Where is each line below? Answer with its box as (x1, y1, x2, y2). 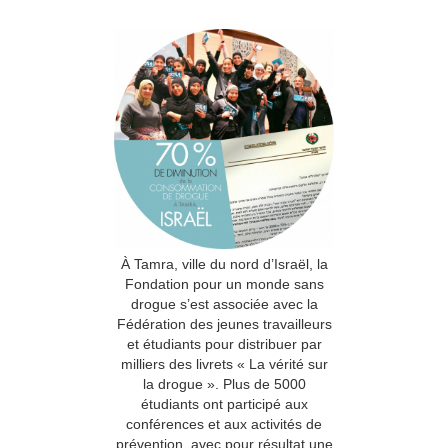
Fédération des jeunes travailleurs (116, 315, 332, 332)
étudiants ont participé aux (140, 395, 308, 412)
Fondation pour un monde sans (124, 275, 324, 292)
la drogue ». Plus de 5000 (142, 375, 306, 392)
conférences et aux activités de (126, 415, 322, 432)
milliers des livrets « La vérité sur (120, 355, 328, 372)
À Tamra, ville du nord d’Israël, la (120, 255, 328, 272)
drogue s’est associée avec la (130, 295, 318, 312)
